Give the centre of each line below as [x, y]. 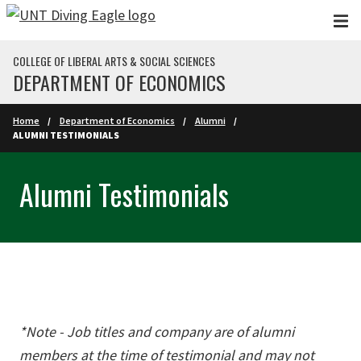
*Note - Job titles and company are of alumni [157, 332]
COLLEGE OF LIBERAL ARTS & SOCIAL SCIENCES [114, 61]
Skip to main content [71, 19]
